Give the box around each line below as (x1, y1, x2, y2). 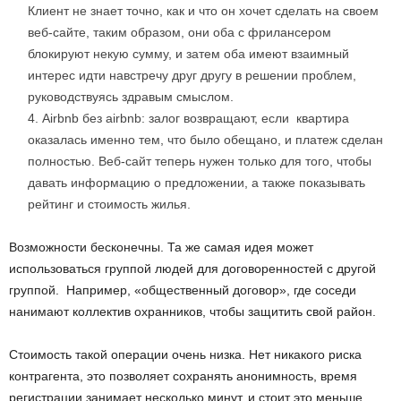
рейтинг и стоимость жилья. (28, 197, 191, 212)
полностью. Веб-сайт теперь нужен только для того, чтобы (28, 154, 371, 169)
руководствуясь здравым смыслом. (28, 90, 234, 105)
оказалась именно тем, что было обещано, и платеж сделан (28, 132, 383, 148)
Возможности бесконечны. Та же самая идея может (9, 240, 313, 255)
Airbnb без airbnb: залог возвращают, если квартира (42, 111, 349, 126)
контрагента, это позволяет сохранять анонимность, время (9, 369, 357, 384)
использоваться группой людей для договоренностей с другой (9, 261, 376, 277)
